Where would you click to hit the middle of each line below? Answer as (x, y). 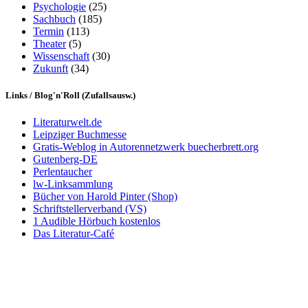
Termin (48, 31)
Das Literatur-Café (74, 234)
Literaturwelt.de (67, 122)
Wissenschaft (61, 56)
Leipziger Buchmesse (80, 135)
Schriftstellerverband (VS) (90, 209)
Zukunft (51, 68)
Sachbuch (54, 19)
